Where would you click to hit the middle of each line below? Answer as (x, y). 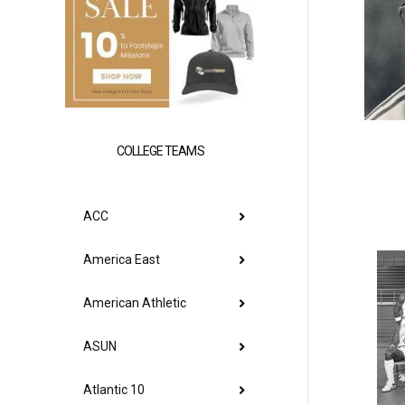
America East (122, 260)
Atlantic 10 (114, 390)
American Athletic (135, 303)
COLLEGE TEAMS (160, 151)
